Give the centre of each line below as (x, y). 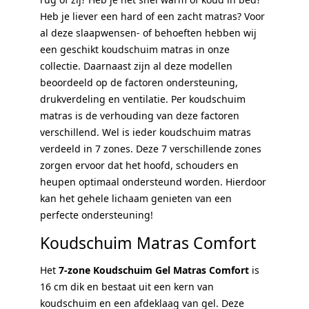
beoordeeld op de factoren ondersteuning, (139, 82)
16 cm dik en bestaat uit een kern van (127, 286)
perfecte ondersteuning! (97, 215)
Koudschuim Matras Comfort (148, 242)
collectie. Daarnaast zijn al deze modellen (136, 66)
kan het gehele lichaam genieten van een (136, 198)
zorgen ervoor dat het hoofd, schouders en (139, 165)
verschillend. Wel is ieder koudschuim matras (146, 132)
